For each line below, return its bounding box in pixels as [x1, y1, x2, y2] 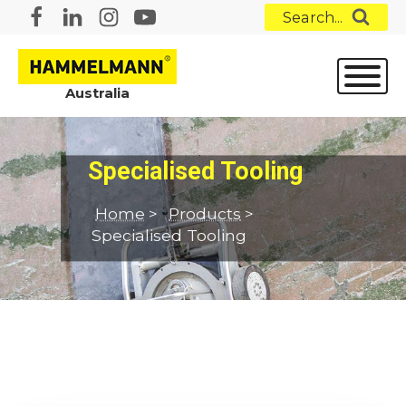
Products [169, 204, 242, 224]
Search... [283, 8, 343, 26]
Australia [65, 85, 130, 101]
